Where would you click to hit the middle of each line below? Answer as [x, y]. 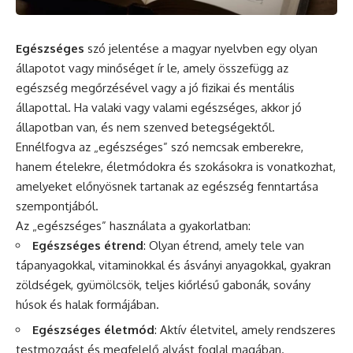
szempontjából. [57, 206]
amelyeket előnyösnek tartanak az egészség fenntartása [167, 186]
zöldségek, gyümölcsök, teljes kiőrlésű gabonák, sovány [163, 284]
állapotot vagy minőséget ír [91, 68]
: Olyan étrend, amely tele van [224, 245]
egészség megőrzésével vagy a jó [109, 87]
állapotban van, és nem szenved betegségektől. [145, 127]
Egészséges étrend [88, 245]
